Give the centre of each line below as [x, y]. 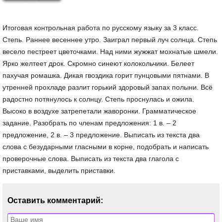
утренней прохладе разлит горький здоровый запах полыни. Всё [108, 87]
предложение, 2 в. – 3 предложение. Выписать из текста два [101, 135]
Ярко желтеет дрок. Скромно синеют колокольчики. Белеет [98, 63]
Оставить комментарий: [55, 200]
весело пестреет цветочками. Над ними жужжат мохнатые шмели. [110, 52]
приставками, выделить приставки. [59, 170]
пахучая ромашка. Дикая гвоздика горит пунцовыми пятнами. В [106, 75]
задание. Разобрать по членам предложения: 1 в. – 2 [89, 123]
